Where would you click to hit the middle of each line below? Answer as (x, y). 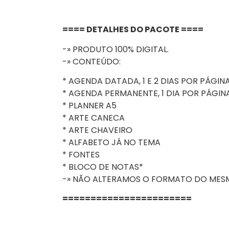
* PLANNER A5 (89, 105)
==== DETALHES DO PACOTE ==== (133, 30)
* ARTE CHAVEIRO (97, 130)
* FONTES (81, 154)
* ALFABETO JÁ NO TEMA (111, 142)
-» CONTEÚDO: (91, 61)
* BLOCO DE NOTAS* (103, 167)
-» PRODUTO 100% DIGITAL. (116, 49)
